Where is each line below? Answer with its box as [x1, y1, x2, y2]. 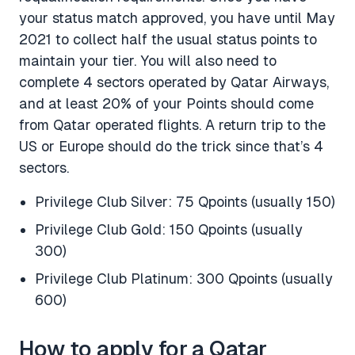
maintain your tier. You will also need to [19, 52, 277, 69]
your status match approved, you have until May [19, 9, 335, 26]
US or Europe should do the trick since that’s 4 [19, 137, 323, 155]
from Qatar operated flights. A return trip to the [19, 116, 326, 133]
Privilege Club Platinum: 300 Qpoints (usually [35, 269, 333, 287]
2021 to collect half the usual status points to [19, 30, 317, 48]
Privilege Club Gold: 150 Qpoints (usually [35, 220, 303, 238]
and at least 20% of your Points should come [19, 94, 314, 112]
